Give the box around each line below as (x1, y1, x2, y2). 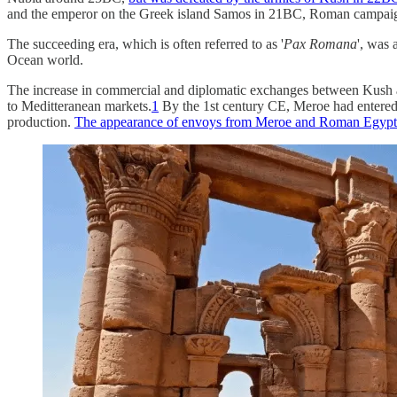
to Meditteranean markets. (7, 97, 152, 113)
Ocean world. (7, 51, 83, 67)
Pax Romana (284, 35, 357, 51)
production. (7, 113, 74, 129)
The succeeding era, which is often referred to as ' (7, 35, 284, 51)
